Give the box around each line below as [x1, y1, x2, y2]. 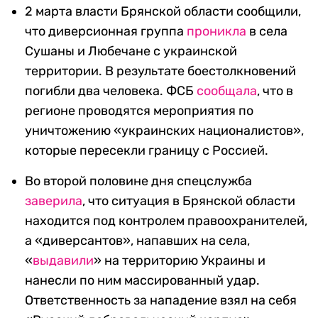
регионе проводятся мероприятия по [25, 103, 253, 119]
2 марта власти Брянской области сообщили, [25, 4, 301, 20]
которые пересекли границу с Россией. [25, 143, 268, 159]
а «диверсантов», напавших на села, [25, 233, 250, 249]
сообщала [197, 83, 257, 99]
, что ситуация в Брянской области [82, 193, 295, 209]
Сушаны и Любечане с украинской [25, 43, 237, 60]
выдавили [33, 253, 94, 269]
